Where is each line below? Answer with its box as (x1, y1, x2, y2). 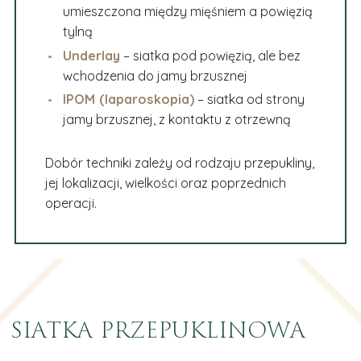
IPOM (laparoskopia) (63, 91, 195, 108)
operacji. (44, 195, 97, 212)
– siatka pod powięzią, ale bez (120, 47, 301, 64)
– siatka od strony (194, 91, 305, 108)
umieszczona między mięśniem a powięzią (63, 3, 313, 20)
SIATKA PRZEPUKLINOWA (10, 314, 306, 346)
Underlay (63, 47, 121, 64)
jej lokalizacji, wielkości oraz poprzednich (44, 175, 286, 192)
